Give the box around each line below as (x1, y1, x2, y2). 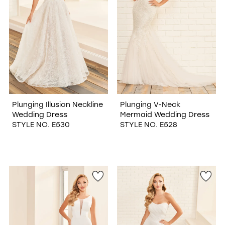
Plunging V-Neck (120, 99, 180, 109)
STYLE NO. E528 (120, 119, 177, 129)
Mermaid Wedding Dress (120, 109, 209, 119)
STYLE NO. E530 (12, 119, 70, 129)
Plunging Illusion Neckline (12, 99, 103, 109)
